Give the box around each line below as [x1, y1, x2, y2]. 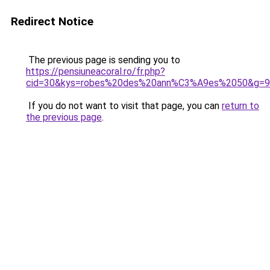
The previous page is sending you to [26, 54, 180, 66]
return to [222, 100, 259, 111]
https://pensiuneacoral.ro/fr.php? [26, 66, 165, 77]
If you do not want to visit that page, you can [26, 100, 222, 111]
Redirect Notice [11, 14, 93, 28]
